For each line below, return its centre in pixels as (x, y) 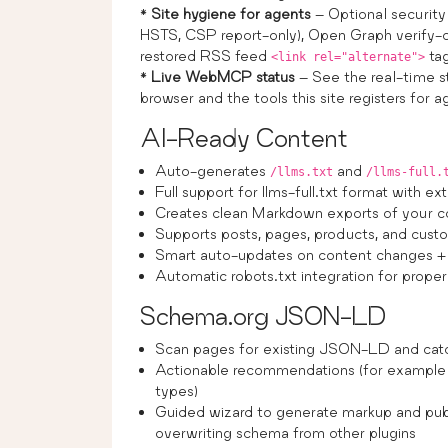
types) (176, 390)
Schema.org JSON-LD (263, 315)
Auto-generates (212, 170)
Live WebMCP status (223, 76)
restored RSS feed (205, 55)
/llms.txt (301, 171)
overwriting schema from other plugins (285, 432)
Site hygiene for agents (231, 13)
